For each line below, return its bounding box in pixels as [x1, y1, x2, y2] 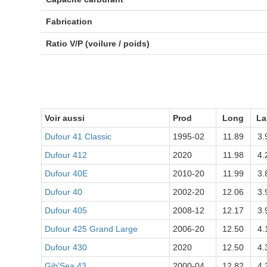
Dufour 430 [44, 243, 87, 252]
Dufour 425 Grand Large [44, 224, 138, 234]
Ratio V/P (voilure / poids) [45, 39, 150, 48]
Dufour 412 [44, 150, 87, 160]
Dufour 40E [44, 169, 88, 178]
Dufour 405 [44, 206, 87, 215]
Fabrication [45, 17, 92, 26]
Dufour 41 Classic [44, 132, 111, 141]
